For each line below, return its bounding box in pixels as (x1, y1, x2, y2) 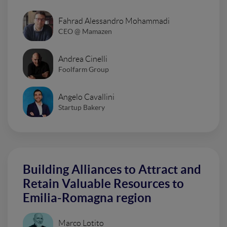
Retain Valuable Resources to (23, 177, 184, 191)
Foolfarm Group (58, 65, 109, 73)
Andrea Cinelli (58, 54, 107, 63)
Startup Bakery (58, 103, 105, 111)
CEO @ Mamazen (58, 27, 112, 35)
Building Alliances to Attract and (23, 163, 201, 177)
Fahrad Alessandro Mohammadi (58, 16, 170, 25)
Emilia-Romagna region (23, 191, 152, 205)
